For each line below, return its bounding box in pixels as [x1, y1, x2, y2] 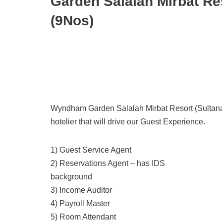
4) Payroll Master [51, 199, 110, 208]
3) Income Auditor [51, 186, 112, 194]
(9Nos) [51, 13, 94, 28]
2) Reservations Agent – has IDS [51, 159, 165, 167]
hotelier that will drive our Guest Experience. [51, 117, 205, 126]
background [51, 172, 92, 181]
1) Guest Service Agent [51, 146, 131, 154]
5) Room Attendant [51, 213, 116, 221]
